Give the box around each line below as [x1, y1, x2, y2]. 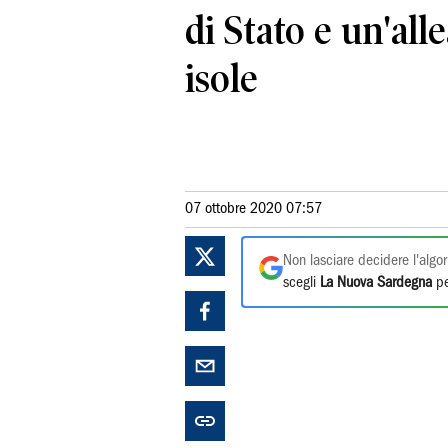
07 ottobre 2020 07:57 [185, 201, 322, 216]
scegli [283, 275, 320, 290]
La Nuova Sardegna [320, 275, 432, 290]
